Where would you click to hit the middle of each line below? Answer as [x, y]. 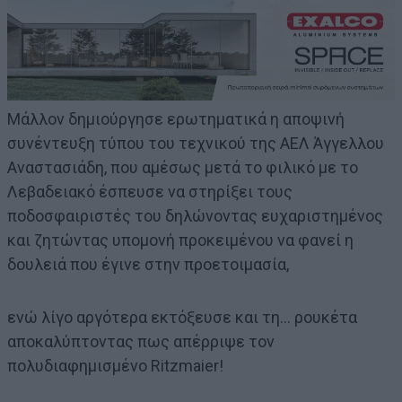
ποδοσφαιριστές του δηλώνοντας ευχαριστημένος [195, 216]
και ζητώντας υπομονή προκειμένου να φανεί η [180, 240]
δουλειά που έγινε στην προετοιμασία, [148, 265]
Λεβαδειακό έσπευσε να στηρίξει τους [150, 192]
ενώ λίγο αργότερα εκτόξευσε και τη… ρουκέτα [182, 318]
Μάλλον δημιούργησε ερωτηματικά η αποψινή [176, 119]
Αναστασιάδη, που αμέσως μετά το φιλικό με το [183, 168]
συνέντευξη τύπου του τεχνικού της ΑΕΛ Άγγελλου [196, 144]
